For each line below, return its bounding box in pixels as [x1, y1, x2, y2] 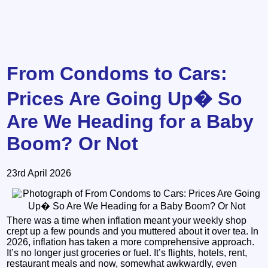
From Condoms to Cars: [7, 63, 228, 85]
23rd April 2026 [7, 167, 72, 178]
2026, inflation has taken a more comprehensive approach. [7, 236, 255, 247]
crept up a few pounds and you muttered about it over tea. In [7, 226, 259, 236]
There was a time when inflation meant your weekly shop [7, 215, 247, 226]
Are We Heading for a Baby [7, 111, 254, 133]
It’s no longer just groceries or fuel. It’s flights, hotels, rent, [7, 247, 248, 258]
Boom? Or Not [7, 133, 139, 155]
